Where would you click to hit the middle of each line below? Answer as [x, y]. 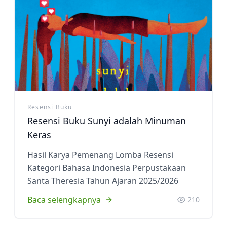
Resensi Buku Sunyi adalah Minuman [107, 121]
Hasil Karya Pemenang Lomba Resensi [100, 155]
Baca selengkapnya [64, 200]
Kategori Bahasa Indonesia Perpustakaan [107, 168]
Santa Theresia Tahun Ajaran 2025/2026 [103, 181]
